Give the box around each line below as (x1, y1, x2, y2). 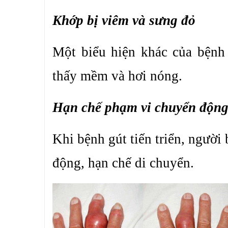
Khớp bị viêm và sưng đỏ (52, 13, 195, 28)
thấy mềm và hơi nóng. (52, 68, 182, 83)
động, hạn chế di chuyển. (52, 155, 194, 170)
